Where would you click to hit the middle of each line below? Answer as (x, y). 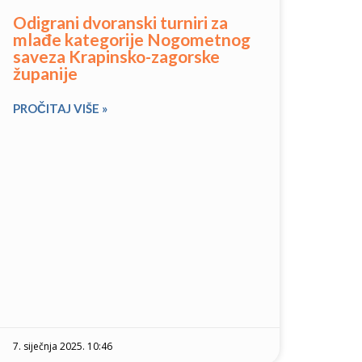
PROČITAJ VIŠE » (60, 108)
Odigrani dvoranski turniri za (120, 22)
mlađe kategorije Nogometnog (132, 39)
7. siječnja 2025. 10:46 (63, 347)
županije (45, 73)
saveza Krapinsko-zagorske (116, 56)
